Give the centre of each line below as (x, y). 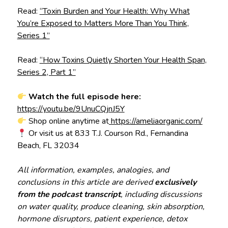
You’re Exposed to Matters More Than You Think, (103, 24)
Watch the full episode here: (84, 97)
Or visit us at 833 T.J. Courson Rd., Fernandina (107, 134)
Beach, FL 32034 (48, 146)
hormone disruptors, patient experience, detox (102, 219)
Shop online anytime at (67, 121)
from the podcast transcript (69, 195)
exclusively (175, 182)
